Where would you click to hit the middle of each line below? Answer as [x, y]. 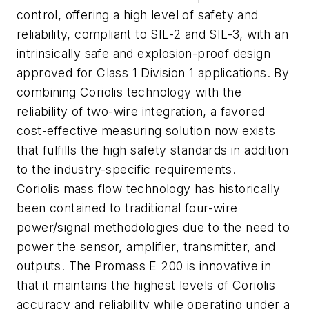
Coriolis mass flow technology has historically [149, 188]
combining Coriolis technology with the [129, 92]
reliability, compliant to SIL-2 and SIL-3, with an [152, 34]
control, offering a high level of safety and [138, 14]
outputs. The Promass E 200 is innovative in [144, 266]
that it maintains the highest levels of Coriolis [146, 285]
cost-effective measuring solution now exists [146, 130]
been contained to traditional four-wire [127, 208]
